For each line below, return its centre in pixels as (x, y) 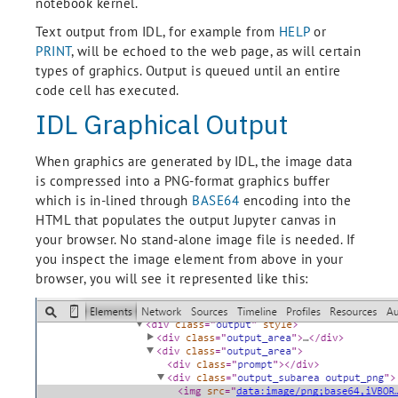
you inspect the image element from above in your (189, 259)
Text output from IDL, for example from (157, 32)
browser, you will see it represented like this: (172, 279)
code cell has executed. (107, 90)
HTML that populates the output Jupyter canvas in (186, 220)
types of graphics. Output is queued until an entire (188, 71)
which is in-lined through (114, 200)
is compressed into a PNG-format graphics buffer (183, 181)
